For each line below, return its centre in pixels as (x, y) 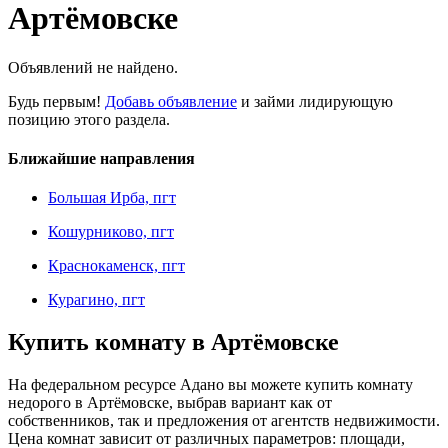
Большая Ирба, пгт (112, 198)
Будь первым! (56, 101)
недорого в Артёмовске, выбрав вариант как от (170, 403)
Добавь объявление (171, 101)
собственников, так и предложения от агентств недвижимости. (224, 421)
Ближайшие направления (101, 159)
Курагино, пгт (96, 300)
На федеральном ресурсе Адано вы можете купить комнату (210, 385)
